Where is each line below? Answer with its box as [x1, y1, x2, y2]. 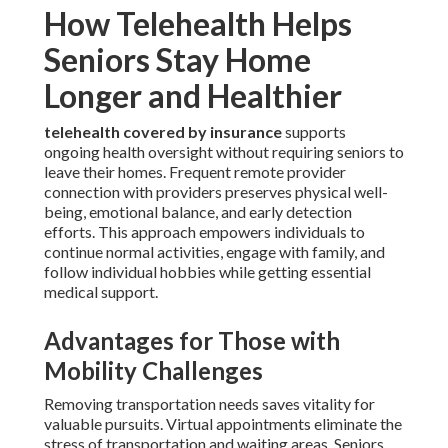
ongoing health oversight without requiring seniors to [44, 142, 404, 162]
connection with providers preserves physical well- [44, 182, 388, 202]
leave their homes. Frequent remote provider [44, 162, 346, 182]
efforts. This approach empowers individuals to [44, 222, 365, 242]
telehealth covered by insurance [44, 122, 282, 142]
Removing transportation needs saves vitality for [44, 394, 375, 414]
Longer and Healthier [44, 76, 342, 116]
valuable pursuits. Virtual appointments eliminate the [44, 414, 402, 434]
